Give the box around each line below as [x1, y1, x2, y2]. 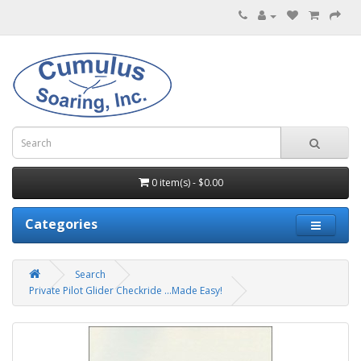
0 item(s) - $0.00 [151, 176, 223, 189]
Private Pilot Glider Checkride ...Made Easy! [29, 284, 222, 297]
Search [75, 268, 106, 281]
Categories [25, 215, 98, 233]
